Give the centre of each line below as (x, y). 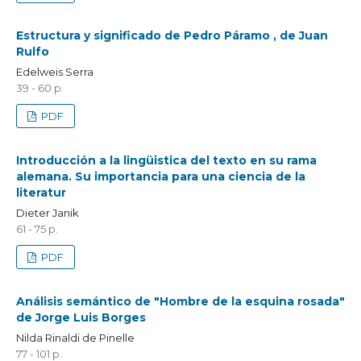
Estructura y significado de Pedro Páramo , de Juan (172, 35)
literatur (41, 192)
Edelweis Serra (54, 71)
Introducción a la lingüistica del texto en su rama (166, 160)
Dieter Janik (47, 212)
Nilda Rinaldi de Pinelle (75, 337)
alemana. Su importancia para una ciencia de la (160, 176)
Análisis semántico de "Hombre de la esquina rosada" (180, 301)
